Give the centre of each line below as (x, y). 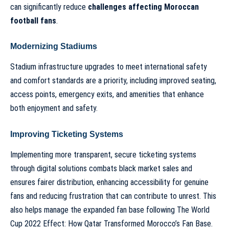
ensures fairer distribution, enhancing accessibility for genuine (109, 182)
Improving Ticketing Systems (67, 134)
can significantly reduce (49, 7)
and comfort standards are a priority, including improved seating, (113, 81)
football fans (33, 20)
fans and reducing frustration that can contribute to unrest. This (113, 196)
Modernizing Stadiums (54, 47)
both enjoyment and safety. (54, 108)
